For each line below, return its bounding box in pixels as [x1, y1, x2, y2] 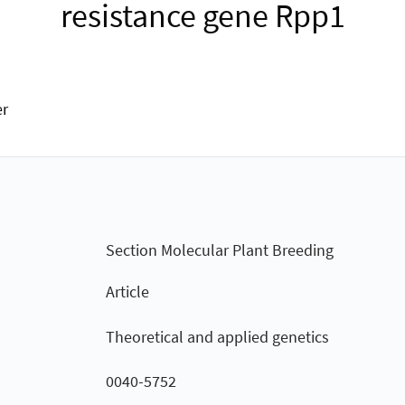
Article [105, 281, 149, 303]
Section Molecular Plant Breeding [105, 240, 334, 261]
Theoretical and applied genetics [105, 325, 329, 347]
